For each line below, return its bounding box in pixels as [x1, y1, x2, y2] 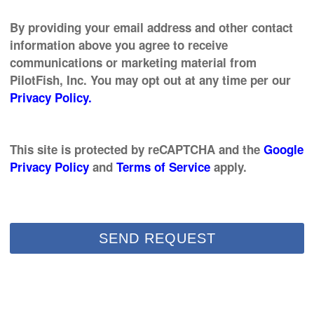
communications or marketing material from [10, 54, 257, 71]
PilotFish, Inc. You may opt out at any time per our [10, 71, 291, 88]
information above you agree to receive [10, 36, 228, 53]
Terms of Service [116, 158, 210, 175]
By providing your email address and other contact [10, 19, 293, 36]
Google [264, 141, 303, 158]
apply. [210, 158, 247, 175]
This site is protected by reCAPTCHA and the [10, 141, 264, 158]
